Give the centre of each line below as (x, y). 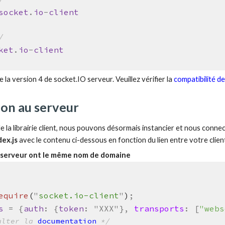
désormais (124, 128)
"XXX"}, (114, 209)
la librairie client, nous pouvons (57, 128)
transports (159, 209)
